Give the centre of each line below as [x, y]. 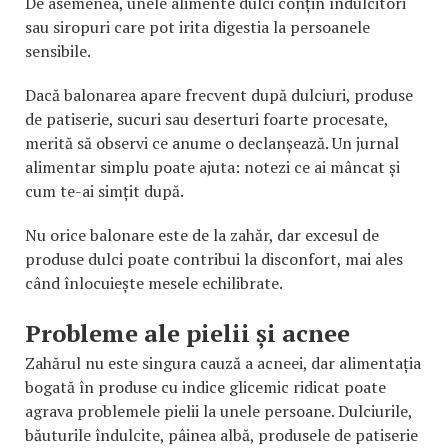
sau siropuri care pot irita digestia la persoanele [197, 27]
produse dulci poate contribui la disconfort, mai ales [214, 259]
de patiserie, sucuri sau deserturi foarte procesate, [206, 119]
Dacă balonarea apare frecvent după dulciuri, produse [219, 95]
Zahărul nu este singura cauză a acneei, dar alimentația [223, 363]
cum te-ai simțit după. [104, 191]
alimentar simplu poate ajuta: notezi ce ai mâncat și [212, 167]
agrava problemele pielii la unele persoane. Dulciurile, [218, 411]
